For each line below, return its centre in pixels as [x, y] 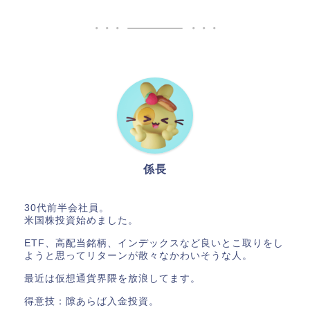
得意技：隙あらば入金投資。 [92, 302]
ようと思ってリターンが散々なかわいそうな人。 [138, 256]
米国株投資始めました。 [81, 221]
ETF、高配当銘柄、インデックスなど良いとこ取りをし [154, 244]
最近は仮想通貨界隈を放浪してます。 [112, 279]
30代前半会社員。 [67, 208]
